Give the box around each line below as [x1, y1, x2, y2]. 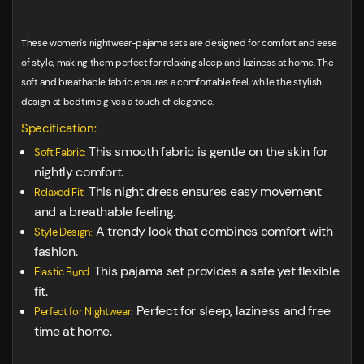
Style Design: [34, 225, 93, 240]
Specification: [21, 120, 100, 137]
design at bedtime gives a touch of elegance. [21, 95, 216, 109]
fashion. [34, 243, 84, 261]
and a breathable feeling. [34, 203, 179, 221]
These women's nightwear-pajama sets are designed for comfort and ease [21, 37, 337, 50]
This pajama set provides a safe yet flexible [93, 262, 340, 280]
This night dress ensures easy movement [85, 183, 322, 201]
